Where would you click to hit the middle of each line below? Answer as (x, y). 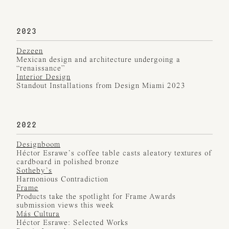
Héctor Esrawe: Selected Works (72, 223)
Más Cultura (38, 215)
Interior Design (43, 78)
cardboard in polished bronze (68, 163)
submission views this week (65, 206)
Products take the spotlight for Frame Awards (96, 197)
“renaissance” (42, 69)
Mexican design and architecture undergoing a (98, 60)
